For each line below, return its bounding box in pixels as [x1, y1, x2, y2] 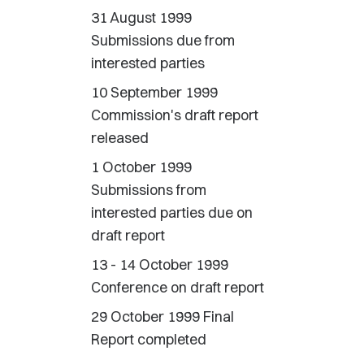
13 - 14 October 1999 [91, 255, 228, 274]
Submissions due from [91, 31, 235, 50]
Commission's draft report [91, 106, 258, 124]
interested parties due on [91, 203, 253, 222]
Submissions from [91, 180, 206, 199]
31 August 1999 [91, 8, 192, 27]
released [91, 128, 149, 147]
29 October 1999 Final [91, 307, 234, 326]
